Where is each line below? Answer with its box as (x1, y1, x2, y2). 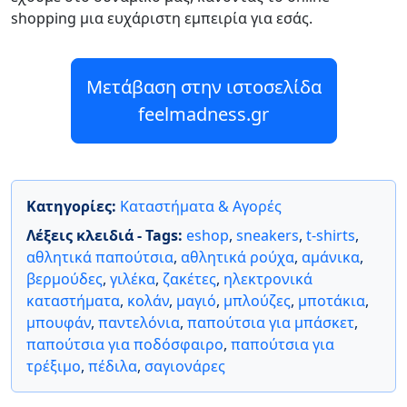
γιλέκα (110, 268, 155, 289)
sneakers (236, 224, 299, 245)
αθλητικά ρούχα (181, 246, 294, 267)
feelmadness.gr (138, 101, 269, 126)
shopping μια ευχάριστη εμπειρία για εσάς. (11, 7, 313, 28)
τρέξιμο (26, 355, 81, 376)
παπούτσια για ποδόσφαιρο (26, 333, 223, 354)
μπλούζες (223, 290, 291, 311)
